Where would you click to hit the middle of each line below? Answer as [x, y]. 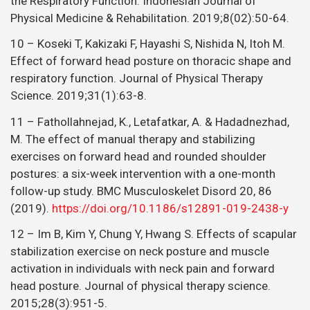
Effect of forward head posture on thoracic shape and [151, 61]
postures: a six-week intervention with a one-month [143, 173]
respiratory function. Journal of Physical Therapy [137, 79]
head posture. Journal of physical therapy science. [140, 286]
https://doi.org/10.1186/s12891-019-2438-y [170, 208]
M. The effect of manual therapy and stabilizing [133, 139]
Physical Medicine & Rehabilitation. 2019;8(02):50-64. [150, 18]
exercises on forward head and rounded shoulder [138, 156]
